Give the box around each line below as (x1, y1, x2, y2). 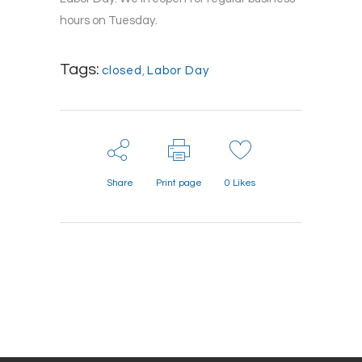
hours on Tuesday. (60, 15, 158, 27)
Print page (156, 178, 202, 189)
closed (102, 65, 142, 78)
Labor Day (147, 65, 209, 78)
